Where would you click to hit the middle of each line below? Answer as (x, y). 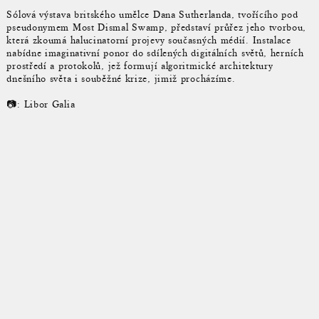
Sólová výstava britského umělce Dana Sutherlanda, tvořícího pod (152, 14)
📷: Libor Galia (41, 105)
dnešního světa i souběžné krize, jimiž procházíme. (121, 78)
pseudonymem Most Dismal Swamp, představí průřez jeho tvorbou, (157, 27)
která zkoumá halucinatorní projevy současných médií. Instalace (149, 40)
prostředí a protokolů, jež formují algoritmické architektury (140, 66)
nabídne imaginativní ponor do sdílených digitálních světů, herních (155, 53)
